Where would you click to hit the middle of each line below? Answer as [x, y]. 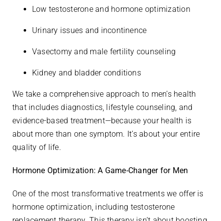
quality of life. [38, 147]
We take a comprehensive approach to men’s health [104, 94]
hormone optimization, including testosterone [94, 207]
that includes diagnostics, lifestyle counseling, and [103, 107]
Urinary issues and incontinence [91, 30]
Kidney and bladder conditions [88, 73]
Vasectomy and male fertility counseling [105, 51]
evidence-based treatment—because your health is [102, 120]
